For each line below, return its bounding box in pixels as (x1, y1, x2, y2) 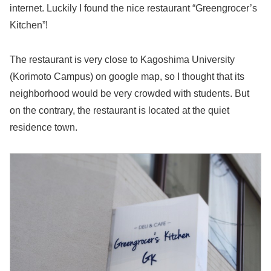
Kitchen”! (10, 19, 48, 30)
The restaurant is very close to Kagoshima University (10, 54, 235, 65)
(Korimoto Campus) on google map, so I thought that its (10, 71, 244, 82)
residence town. (10, 122, 77, 132)
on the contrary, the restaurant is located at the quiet (10, 105, 229, 116)
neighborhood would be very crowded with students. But (10, 88, 249, 99)
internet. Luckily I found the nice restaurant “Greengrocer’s (10, 2, 257, 13)
